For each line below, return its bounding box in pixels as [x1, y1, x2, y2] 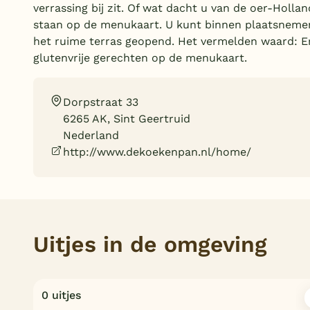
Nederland [63, 129, 120, 142]
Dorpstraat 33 [63, 95, 139, 109]
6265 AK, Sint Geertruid [63, 112, 191, 125]
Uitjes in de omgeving [33, 231, 267, 257]
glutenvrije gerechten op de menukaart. [33, 51, 247, 64]
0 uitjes [42, 289, 81, 302]
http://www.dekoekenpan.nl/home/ [63, 145, 252, 158]
